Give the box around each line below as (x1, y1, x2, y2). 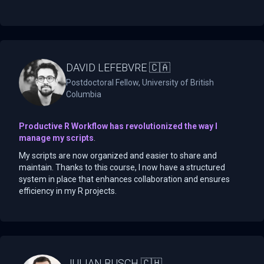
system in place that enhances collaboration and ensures (19, 174, 230, 184)
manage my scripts (19, 133, 94, 143)
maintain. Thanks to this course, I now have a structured (19, 162, 225, 172)
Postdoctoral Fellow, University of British (66, 77, 214, 87)
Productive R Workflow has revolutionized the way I (19, 121, 217, 131)
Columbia (66, 89, 101, 99)
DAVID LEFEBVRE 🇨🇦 (66, 61, 170, 74)
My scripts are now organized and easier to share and (19, 150, 217, 160)
